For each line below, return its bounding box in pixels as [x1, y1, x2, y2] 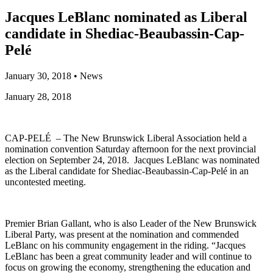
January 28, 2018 [5, 91, 71, 102]
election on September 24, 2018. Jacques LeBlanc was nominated [5, 154, 260, 165]
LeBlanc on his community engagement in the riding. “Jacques [5, 239, 246, 250]
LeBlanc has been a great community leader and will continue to [5, 250, 252, 261]
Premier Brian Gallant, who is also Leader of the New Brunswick [5, 218, 257, 229]
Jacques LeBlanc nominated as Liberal [5, 9, 247, 25]
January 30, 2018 [5, 70, 71, 81]
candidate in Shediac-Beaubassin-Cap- [5, 25, 244, 41]
